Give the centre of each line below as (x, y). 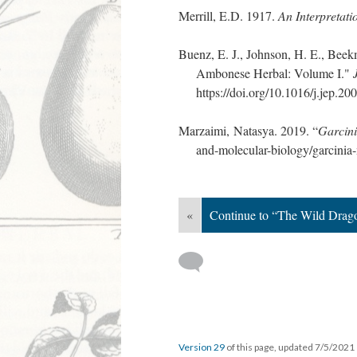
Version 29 (202, 347)
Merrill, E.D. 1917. (228, 16)
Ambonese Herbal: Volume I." (275, 73)
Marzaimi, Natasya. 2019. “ (248, 130)
